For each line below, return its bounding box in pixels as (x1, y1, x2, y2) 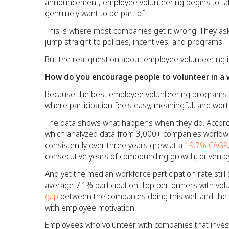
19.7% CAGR (182, 140, 228, 151)
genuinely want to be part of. (45, 8, 146, 19)
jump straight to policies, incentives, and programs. (45, 36, 224, 48)
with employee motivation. (45, 202, 136, 213)
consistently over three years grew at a (45, 140, 182, 151)
